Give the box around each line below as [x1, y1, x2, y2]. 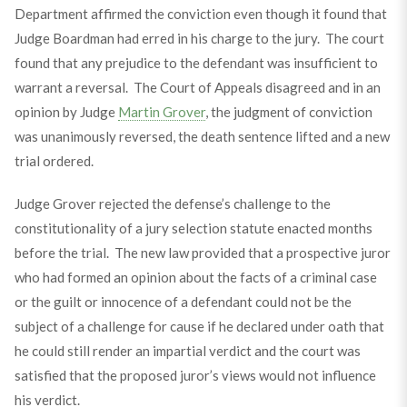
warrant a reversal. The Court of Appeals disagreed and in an [14, 79, 381, 95]
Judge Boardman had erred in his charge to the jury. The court [14, 30, 384, 46]
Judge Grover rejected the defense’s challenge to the [14, 195, 331, 212]
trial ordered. [14, 153, 94, 169]
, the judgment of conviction [204, 104, 372, 120]
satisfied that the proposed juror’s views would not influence [14, 367, 376, 383]
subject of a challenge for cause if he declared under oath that [14, 318, 384, 334]
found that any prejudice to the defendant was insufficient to [14, 55, 378, 71]
